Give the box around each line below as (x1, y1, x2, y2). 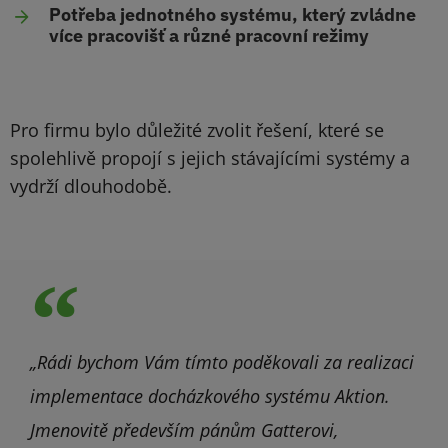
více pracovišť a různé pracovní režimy (49, 24, 369, 48)
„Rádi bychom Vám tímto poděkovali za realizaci (30, 350, 414, 375)
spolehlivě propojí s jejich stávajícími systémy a (10, 146, 410, 171)
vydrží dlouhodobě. (10, 174, 172, 199)
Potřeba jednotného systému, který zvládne (49, 3, 416, 27)
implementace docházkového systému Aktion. (30, 384, 390, 409)
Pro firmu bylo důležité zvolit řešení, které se (10, 118, 384, 143)
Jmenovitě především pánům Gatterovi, (30, 418, 338, 443)
